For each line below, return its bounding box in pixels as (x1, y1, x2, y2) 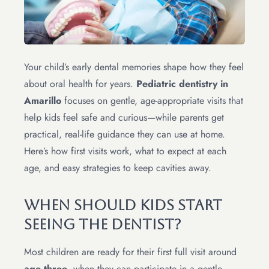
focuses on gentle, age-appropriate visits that (61, 94, 243, 108)
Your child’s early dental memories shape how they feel (24, 60, 244, 74)
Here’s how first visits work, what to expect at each (24, 144, 226, 159)
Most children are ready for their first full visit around (24, 245, 237, 259)
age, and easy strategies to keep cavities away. (24, 161, 211, 175)
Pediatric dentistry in (136, 77, 228, 91)
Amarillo (24, 94, 61, 108)
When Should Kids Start (24, 197, 222, 214)
